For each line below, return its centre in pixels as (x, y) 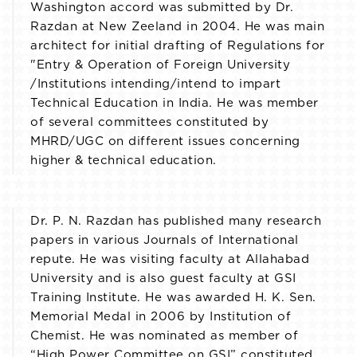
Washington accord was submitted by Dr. (162, 8)
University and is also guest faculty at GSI (163, 279)
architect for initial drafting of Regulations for (178, 46)
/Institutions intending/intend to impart (155, 84)
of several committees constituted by (149, 123)
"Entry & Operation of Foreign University (160, 65)
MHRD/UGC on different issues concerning (165, 142)
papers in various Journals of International (165, 241)
